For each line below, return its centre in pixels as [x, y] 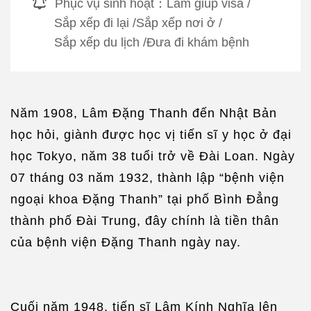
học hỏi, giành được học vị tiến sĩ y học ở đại [151, 134]
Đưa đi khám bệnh [198, 42]
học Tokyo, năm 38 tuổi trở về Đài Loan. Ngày [153, 156]
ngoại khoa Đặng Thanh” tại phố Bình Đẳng [145, 199]
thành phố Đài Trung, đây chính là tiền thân [145, 220]
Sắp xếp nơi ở [176, 23]
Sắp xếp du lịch [97, 42]
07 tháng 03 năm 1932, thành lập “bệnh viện [148, 177]
